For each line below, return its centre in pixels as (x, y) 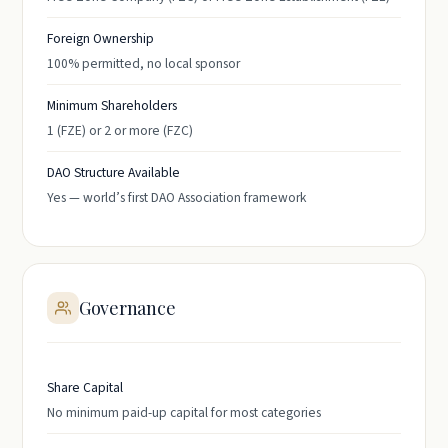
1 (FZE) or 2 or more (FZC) (120, 130)
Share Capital (85, 387)
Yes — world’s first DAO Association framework (176, 197)
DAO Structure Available (113, 172)
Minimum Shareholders (112, 105)
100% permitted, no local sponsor (143, 63)
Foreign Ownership (100, 38)
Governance (127, 307)
